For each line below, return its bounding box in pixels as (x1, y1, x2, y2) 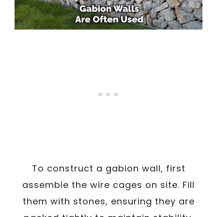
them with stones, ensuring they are (22, 195, 195, 207)
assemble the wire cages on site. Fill (22, 178, 195, 191)
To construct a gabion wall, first (31, 162, 186, 174)
